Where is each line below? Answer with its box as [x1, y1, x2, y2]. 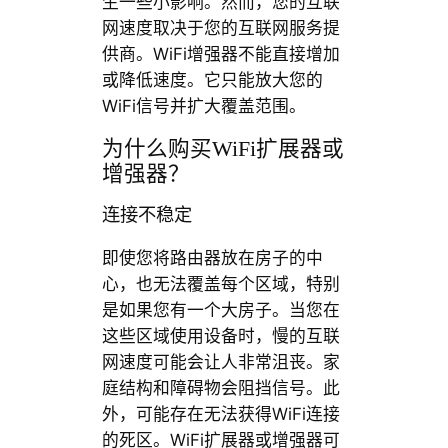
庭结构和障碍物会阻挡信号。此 [101, 377, 340, 398]
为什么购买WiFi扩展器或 [101, 136, 344, 161]
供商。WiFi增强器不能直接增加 [101, 44, 340, 65]
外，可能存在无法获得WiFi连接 [101, 403, 340, 424]
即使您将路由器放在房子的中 [101, 247, 323, 268]
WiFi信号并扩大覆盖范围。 [101, 96, 306, 117]
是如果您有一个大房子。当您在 [101, 299, 340, 320]
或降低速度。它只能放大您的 [101, 70, 323, 91]
